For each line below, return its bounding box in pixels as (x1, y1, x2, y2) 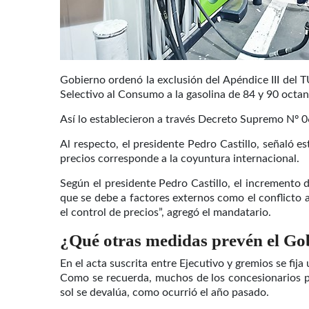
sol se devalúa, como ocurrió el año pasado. (60, 286, 269, 298)
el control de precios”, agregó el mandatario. (60, 207, 271, 219)
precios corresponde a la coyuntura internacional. (60, 153, 299, 165)
